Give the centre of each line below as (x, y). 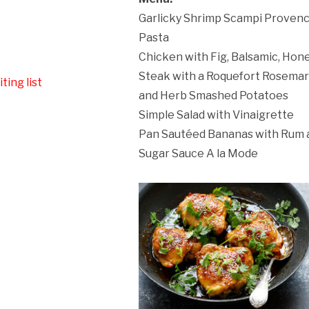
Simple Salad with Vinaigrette (217, 114)
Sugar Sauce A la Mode (199, 153)
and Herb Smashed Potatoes (214, 95)
